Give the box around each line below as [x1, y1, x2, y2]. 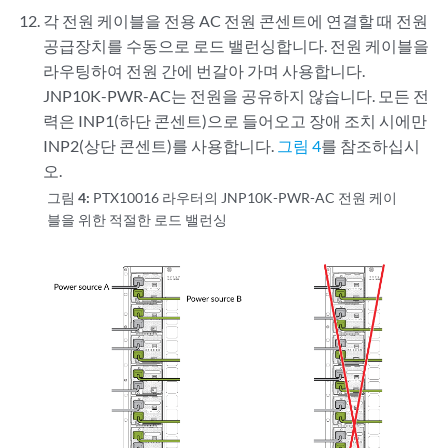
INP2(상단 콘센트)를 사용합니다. [43, 135, 278, 155]
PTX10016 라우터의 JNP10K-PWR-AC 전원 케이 [93, 188, 398, 206]
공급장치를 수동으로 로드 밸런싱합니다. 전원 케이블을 [43, 35, 430, 55]
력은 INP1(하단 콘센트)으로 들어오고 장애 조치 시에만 [43, 110, 428, 130]
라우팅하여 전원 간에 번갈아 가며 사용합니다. [43, 60, 366, 80]
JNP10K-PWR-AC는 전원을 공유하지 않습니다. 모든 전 [43, 85, 430, 105]
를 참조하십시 [321, 135, 421, 155]
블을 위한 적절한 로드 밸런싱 [47, 210, 228, 228]
